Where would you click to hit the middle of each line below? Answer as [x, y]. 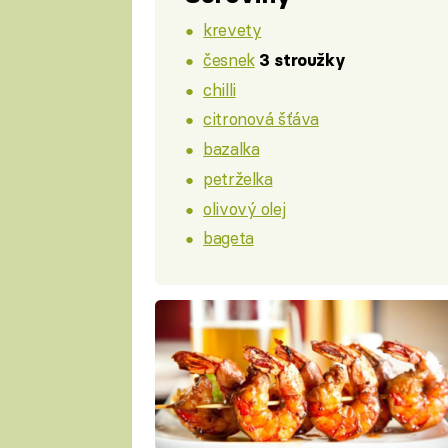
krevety [232, 30]
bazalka [231, 149]
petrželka [238, 178]
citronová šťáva [261, 119]
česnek [229, 59]
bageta [228, 238]
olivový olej [244, 208]
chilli [219, 89]
